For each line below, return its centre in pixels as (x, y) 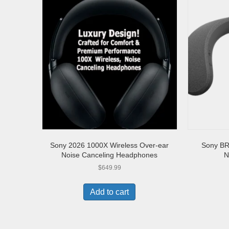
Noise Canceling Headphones (110, 155)
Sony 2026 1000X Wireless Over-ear (110, 145)
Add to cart (110, 192)
